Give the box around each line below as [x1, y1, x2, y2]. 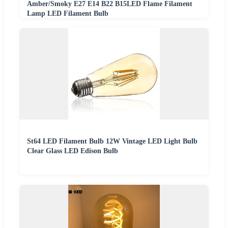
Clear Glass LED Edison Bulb [27, 147, 118, 155]
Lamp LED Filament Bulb [27, 10, 108, 18]
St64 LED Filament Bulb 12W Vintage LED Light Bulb [27, 137, 197, 146]
